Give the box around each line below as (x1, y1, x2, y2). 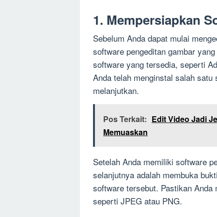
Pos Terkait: (103, 113, 147, 125)
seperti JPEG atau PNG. (93, 195, 182, 207)
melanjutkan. (93, 84, 139, 97)
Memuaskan (103, 126, 148, 138)
